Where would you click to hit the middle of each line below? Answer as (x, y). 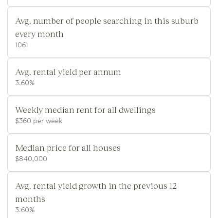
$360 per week (39, 121)
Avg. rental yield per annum (68, 71)
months (30, 198)
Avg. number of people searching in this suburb (107, 20)
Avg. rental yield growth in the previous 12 (96, 185)
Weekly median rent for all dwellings (85, 109)
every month (39, 33)
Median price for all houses (68, 147)
